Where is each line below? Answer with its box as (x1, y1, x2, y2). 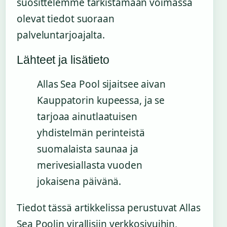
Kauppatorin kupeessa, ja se (37, 93, 165, 107)
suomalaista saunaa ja (37, 142, 138, 156)
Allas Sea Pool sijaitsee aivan (37, 77, 166, 91)
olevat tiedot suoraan (17, 12, 115, 25)
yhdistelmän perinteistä (37, 126, 145, 139)
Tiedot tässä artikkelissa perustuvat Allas (17, 201, 201, 214)
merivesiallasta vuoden (37, 158, 142, 172)
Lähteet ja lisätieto (17, 53, 109, 66)
